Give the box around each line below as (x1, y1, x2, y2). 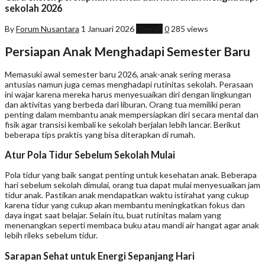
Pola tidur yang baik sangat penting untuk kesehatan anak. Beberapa (5, 170, 257, 180)
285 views (171, 23, 208, 34)
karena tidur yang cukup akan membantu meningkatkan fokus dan (5, 200, 245, 211)
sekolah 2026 (5, 2, 62, 14)
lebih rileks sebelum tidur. (5, 230, 98, 241)
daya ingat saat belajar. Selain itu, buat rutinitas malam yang (5, 210, 221, 221)
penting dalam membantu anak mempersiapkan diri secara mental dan (5, 109, 258, 119)
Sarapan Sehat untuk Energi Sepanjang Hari (5, 250, 195, 261)
